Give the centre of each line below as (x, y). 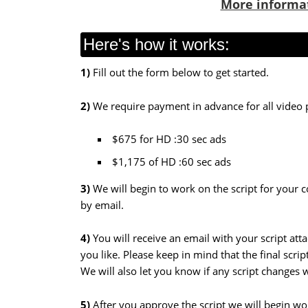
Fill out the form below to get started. (179, 73)
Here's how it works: (156, 45)
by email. (102, 205)
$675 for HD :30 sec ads (169, 139)
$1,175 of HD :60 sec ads (172, 162)
